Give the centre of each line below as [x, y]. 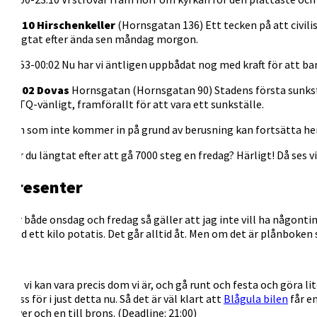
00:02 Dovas [38, 90]
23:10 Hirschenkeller [60, 25]
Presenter [44, 188]
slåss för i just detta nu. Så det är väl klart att [115, 299]
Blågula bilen [256, 299]
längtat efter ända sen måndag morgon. [102, 39]
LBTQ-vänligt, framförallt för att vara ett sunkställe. [135, 104]
